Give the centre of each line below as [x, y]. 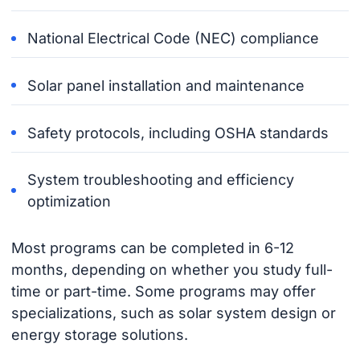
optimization [70, 202]
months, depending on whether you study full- [172, 270]
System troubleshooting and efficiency [161, 180]
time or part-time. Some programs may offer [163, 292]
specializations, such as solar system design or [173, 313]
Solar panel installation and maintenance [166, 85]
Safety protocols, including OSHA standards [178, 133]
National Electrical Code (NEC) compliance [174, 39]
